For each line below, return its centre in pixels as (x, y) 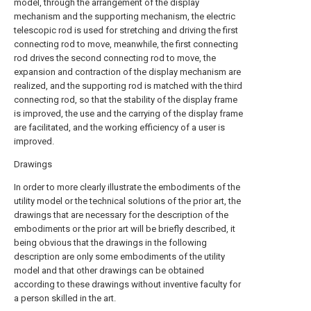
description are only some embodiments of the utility (119, 257)
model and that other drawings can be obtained (109, 270)
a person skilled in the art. (65, 298)
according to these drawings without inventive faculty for (127, 284)
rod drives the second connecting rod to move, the (115, 58)
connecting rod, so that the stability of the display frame (126, 100)
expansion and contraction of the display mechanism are (127, 72)
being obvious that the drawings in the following (110, 243)
